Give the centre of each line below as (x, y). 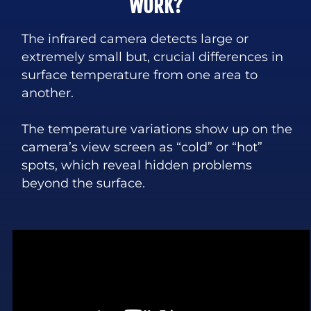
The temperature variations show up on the (157, 128)
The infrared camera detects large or (135, 38)
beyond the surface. (83, 183)
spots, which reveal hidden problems (136, 165)
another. (47, 92)
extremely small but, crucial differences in (152, 56)
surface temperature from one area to (139, 74)
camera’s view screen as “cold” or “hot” (142, 146)
